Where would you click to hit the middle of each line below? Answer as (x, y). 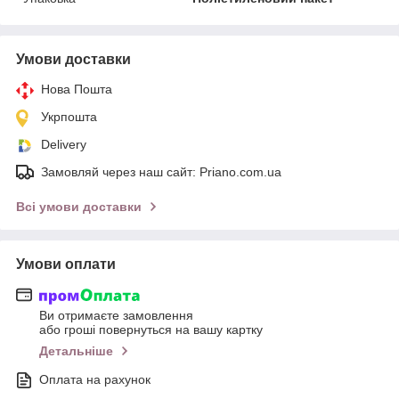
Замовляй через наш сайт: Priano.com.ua (161, 171)
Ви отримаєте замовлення (116, 316)
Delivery (64, 144)
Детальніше (76, 351)
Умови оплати (66, 264)
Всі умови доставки (79, 206)
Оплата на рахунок (95, 380)
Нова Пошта (77, 89)
